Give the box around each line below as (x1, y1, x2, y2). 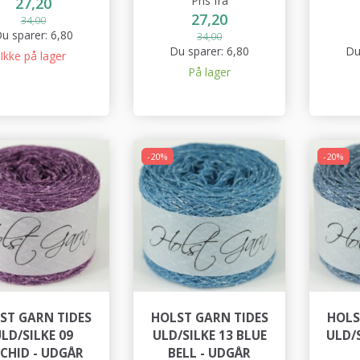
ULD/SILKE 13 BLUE (152, 327, 267, 344)
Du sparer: (170, 43, 227, 59)
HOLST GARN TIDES (150, 309, 268, 326)
